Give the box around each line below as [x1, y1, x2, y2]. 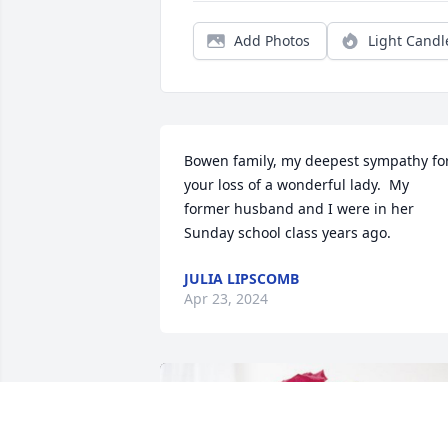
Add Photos [234, 31, 310, 51]
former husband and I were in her [184, 199, 414, 219]
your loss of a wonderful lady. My [184, 175, 409, 195]
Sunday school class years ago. [184, 223, 391, 243]
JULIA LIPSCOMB [184, 269, 299, 289]
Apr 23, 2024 [184, 289, 268, 309]
